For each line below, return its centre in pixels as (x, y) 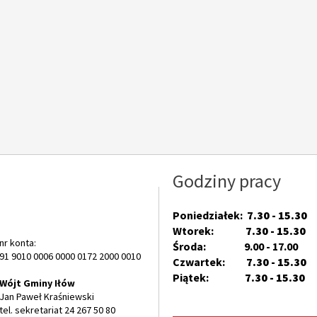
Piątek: (209, 277)
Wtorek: (209, 231)
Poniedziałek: (210, 215)
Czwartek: (209, 262)
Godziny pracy (227, 181)
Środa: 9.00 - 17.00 (235, 246)
